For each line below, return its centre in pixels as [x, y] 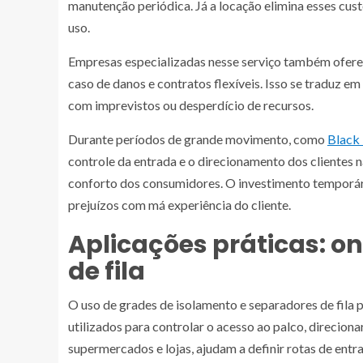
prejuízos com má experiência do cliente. [179, 205]
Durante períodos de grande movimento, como [198, 139]
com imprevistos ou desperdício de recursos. [191, 105]
